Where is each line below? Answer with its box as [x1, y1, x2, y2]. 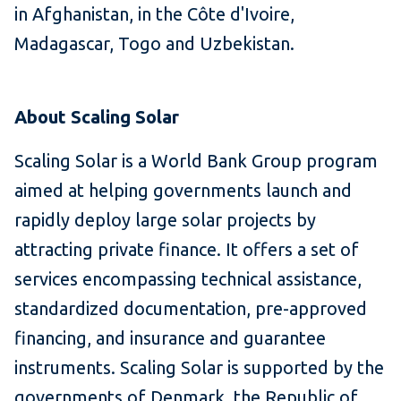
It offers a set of [226, 238, 359, 260]
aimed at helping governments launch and [14, 179, 352, 200]
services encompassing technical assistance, [14, 268, 362, 289]
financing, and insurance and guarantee [14, 327, 326, 348]
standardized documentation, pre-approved [14, 297, 367, 319]
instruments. [14, 356, 120, 378]
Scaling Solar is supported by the [120, 356, 384, 378]
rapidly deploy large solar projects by [14, 209, 316, 230]
